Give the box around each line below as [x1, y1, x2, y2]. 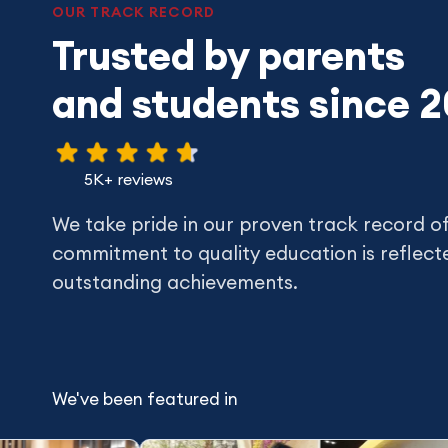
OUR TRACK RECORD [52, 2, 215, 21]
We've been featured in [52, 387, 238, 410]
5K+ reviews [84, 168, 173, 189]
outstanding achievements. [52, 269, 298, 294]
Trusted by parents [52, 29, 405, 81]
